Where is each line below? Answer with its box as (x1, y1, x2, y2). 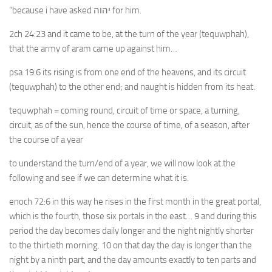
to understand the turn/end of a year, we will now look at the (9, 158, 236, 169)
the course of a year (9, 134, 83, 145)
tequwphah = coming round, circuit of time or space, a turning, (9, 105, 240, 116)
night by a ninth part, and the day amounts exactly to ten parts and (9, 254, 256, 265)
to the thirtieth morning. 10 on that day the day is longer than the (9, 240, 252, 251)
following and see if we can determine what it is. (9, 172, 189, 183)
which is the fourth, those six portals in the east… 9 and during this (9, 211, 257, 222)
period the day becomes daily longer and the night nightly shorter (9, 225, 254, 236)
